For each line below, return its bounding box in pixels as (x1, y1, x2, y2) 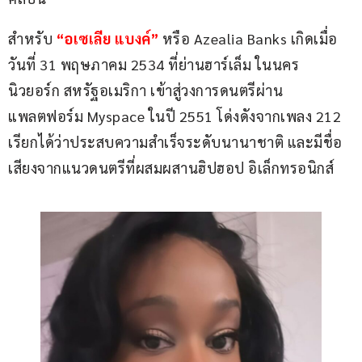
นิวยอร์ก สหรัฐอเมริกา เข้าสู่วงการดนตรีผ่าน (8, 81, 283, 100)
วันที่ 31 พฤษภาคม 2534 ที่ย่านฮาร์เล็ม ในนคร (8, 55, 299, 74)
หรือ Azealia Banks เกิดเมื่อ (162, 29, 338, 48)
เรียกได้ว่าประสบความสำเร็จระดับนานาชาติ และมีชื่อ (8, 133, 343, 152)
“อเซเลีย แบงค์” (56, 29, 158, 48)
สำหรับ (8, 29, 57, 48)
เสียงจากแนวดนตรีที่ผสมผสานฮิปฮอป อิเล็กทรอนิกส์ (8, 158, 338, 178)
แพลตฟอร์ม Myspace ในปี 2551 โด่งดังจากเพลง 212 (8, 107, 345, 126)
